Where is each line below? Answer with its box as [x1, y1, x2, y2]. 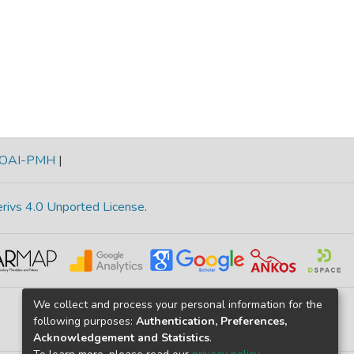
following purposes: [33, 313, 136, 329]
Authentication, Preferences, [136, 313, 287, 329]
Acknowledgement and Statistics [33, 330, 209, 345]
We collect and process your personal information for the [33, 296, 322, 312]
